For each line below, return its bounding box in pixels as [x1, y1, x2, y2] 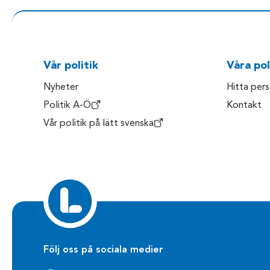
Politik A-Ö [43, 101, 91, 111]
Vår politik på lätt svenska [43, 119, 154, 129]
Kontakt [227, 101, 262, 111]
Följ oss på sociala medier [43, 245, 163, 256]
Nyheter [43, 83, 78, 93]
